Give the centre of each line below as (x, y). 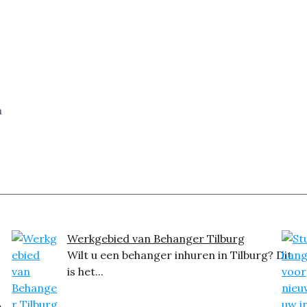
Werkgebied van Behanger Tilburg (156, 238)
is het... (85, 271)
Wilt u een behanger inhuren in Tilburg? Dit (179, 255)
